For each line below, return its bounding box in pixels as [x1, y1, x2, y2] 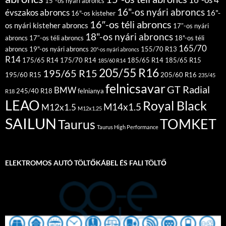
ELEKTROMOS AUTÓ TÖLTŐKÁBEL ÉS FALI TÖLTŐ [5, 158, 166, 167]
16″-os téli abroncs [90, 18, 172, 31]
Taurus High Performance [97, 124, 158, 131]
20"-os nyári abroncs [90, 46, 139, 53]
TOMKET [160, 116, 216, 133]
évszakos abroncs [5, 7, 70, 18]
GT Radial [167, 83, 210, 96]
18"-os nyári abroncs [85, 31, 173, 43]
